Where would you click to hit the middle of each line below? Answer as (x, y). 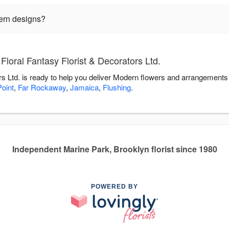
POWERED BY (114, 187)
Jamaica (84, 87)
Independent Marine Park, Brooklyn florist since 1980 (114, 149)
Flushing (117, 87)
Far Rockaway (42, 87)
